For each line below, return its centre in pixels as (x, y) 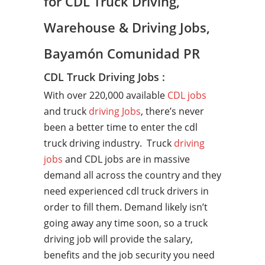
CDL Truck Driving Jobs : (104, 77)
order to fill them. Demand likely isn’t (126, 207)
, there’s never (172, 111)
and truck (66, 111)
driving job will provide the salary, (118, 239)
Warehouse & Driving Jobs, (129, 27)
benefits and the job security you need (129, 255)
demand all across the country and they (132, 175)
